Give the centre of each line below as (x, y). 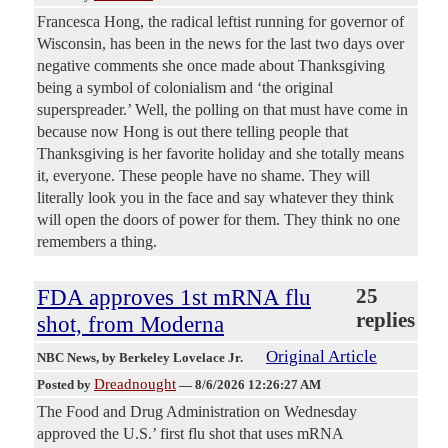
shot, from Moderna (130, 324)
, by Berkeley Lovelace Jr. (171, 358)
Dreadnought (135, 384)
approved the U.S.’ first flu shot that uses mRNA (190, 434)
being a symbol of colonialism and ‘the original (185, 88)
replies (385, 320)
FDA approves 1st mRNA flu (174, 297)
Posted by (65, 385)
